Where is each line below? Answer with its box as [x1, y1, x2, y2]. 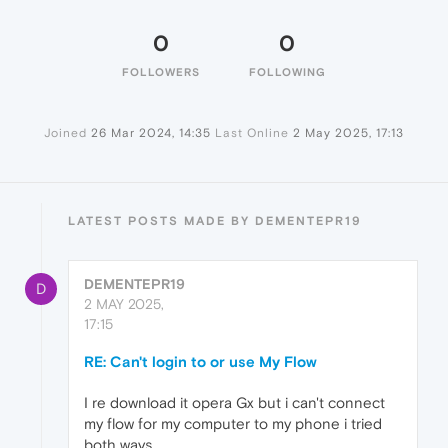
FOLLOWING [248, 66, 326, 79]
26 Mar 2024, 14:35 [91, 126, 211, 141]
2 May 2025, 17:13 [293, 126, 404, 141]
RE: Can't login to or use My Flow [84, 353, 317, 371]
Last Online [215, 126, 289, 141]
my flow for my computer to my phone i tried [84, 415, 382, 433]
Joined [44, 126, 87, 141]
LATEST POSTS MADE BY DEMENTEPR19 [68, 214, 362, 229]
